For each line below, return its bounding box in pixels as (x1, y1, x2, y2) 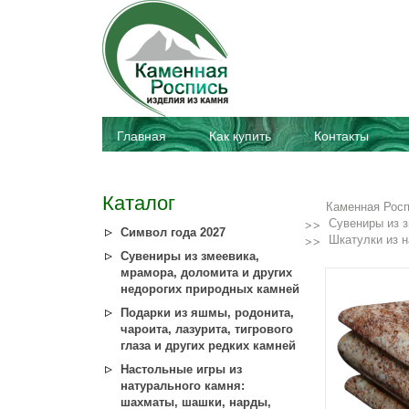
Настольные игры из (121, 362, 242, 376)
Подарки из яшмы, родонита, (121, 306, 294, 320)
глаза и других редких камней (121, 339, 296, 352)
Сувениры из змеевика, (121, 249, 259, 263)
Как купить (209, 129, 271, 143)
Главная (117, 129, 166, 143)
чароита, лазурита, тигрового (121, 322, 293, 336)
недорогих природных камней (121, 282, 299, 296)
